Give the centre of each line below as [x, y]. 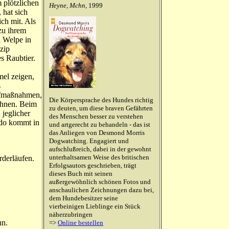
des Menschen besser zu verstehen [96, 116]
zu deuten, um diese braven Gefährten [101, 108]
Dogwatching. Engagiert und [89, 141]
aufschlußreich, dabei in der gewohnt [100, 149]
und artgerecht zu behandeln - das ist [100, 124]
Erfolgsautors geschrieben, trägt [93, 165]
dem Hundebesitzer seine [84, 198]
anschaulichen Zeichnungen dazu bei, [101, 190]
